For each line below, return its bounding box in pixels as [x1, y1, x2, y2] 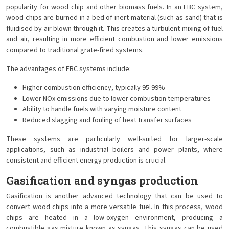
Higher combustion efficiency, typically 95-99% [22, 83, 165, 93]
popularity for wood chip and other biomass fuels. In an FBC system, [6, 2, 223, 12]
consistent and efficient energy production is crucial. [6, 155, 167, 166]
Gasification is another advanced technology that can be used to [6, 191, 223, 201]
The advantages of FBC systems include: [6, 64, 131, 74]
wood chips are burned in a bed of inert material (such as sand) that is [6, 13, 223, 23]
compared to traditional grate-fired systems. [6, 45, 144, 55]
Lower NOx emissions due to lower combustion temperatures [22, 94, 211, 104]
